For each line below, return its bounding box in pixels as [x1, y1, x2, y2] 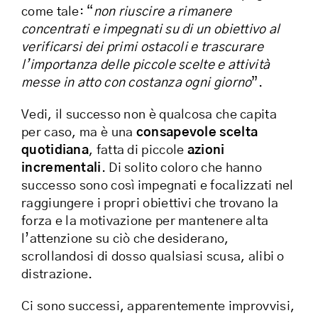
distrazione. [21, 268, 93, 282]
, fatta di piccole [89, 144, 187, 158]
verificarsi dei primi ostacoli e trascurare [21, 41, 263, 55]
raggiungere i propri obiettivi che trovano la [21, 197, 279, 211]
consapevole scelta [136, 126, 258, 140]
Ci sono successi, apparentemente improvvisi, [21, 300, 295, 314]
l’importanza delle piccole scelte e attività [21, 59, 270, 72]
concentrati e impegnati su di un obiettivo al [21, 23, 280, 37]
